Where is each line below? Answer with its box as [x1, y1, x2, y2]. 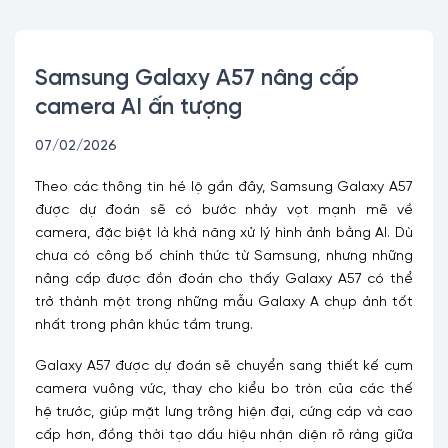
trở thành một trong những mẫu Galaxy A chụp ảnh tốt [35, 294, 413, 310]
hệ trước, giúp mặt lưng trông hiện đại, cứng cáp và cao [35, 404, 413, 420]
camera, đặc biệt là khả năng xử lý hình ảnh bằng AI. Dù [35, 225, 413, 241]
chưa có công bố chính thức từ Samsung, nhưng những [35, 248, 413, 264]
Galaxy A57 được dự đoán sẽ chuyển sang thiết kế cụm [35, 358, 413, 374]
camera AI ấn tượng [35, 96, 242, 121]
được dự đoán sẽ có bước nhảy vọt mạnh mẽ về [35, 202, 413, 218]
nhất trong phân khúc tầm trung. [35, 317, 253, 333]
